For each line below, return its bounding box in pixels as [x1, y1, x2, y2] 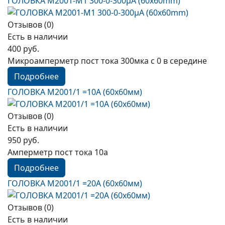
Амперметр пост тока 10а [8, 147, 108, 158]
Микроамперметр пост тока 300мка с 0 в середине [8, 55, 207, 66]
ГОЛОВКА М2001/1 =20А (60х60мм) [8, 178, 142, 189]
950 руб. [8, 135, 39, 146]
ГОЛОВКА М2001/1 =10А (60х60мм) [8, 86, 142, 97]
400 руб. [8, 43, 39, 54]
